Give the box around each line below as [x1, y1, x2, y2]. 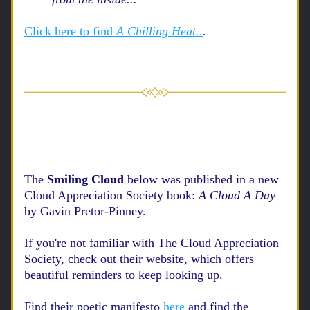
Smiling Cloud [47, 172, 127, 186]
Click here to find [24, 24, 116, 38]
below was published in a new [127, 172, 279, 186]
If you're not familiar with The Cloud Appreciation [24, 236, 279, 250]
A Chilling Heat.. [116, 24, 203, 38]
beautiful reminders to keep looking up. [24, 268, 226, 282]
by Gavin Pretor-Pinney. [24, 204, 146, 218]
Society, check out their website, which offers [24, 252, 254, 266]
